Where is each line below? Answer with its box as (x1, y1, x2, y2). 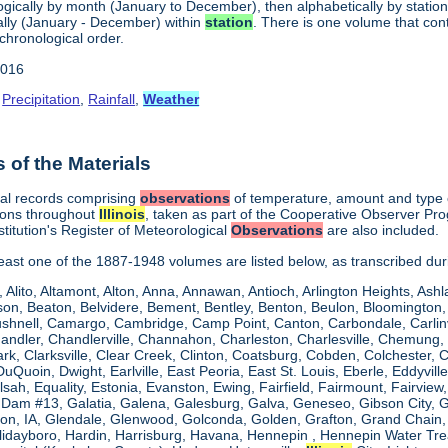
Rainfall (88, 90, 136, 107)
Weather (143, 90, 200, 107)
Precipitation (2, 90, 81, 107)
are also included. (323, 222, 440, 239)
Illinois (99, 206, 146, 223)
